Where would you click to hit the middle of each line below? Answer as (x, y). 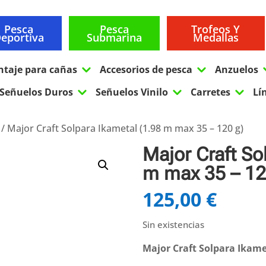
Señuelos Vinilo (132, 92)
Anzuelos (237, 70)
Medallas (216, 37)
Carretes (211, 92)
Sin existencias (173, 225)
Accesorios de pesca (146, 70)
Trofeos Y (216, 29)
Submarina (115, 37)
